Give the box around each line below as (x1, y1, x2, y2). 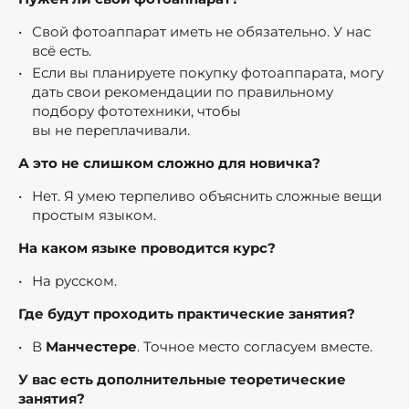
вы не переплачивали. (32, 121, 190, 139)
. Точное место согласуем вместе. (137, 337, 376, 355)
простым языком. (32, 205, 156, 224)
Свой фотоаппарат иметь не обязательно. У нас (32, 22, 371, 40)
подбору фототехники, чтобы (32, 101, 241, 120)
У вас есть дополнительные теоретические (18, 370, 346, 388)
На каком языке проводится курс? (18, 238, 276, 257)
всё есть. (32, 41, 95, 59)
